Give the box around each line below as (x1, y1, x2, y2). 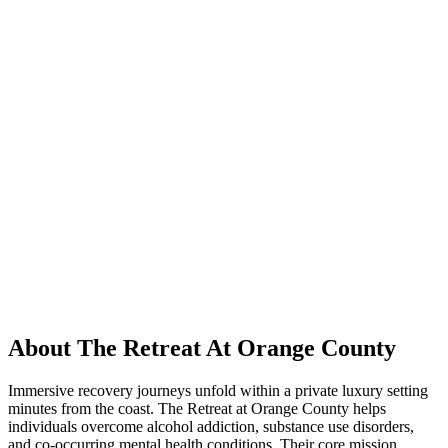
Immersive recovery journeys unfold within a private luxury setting (8, 381, 428, 399)
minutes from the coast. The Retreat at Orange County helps (8, 399, 386, 417)
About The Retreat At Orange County (8, 334, 396, 361)
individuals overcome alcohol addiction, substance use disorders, (8, 417, 414, 435)
